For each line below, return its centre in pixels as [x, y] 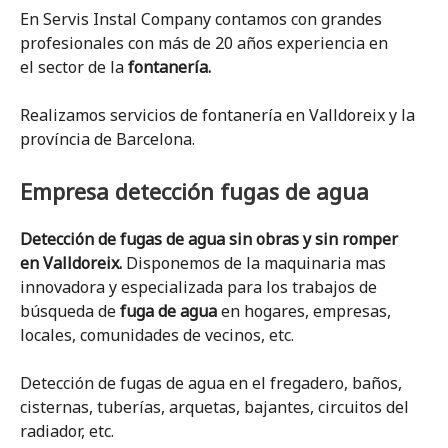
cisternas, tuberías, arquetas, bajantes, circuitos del [214, 407]
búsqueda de [70, 311]
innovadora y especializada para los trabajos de [198, 287]
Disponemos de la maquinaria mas [254, 263]
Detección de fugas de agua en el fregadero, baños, [211, 383]
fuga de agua [168, 311]
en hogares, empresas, [304, 311]
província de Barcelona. [107, 139]
